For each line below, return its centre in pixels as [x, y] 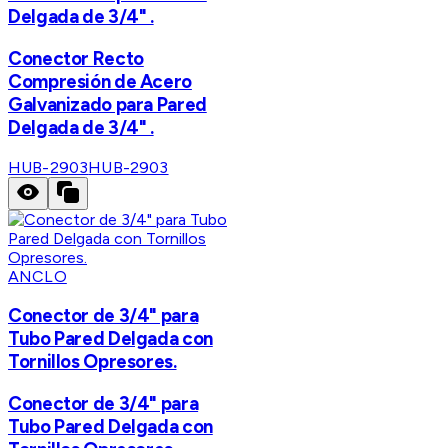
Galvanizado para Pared [107, 104]
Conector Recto [76, 58]
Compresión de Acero [100, 81]
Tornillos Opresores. [92, 362]
